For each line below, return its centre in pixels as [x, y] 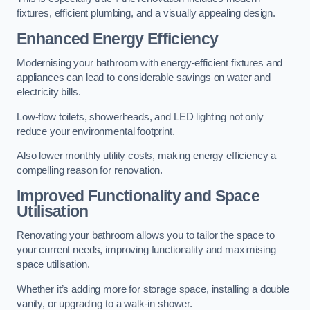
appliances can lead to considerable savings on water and [144, 78]
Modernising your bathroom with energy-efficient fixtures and [150, 63]
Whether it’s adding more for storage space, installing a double [153, 289]
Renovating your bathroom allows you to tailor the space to [146, 236]
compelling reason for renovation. [90, 171]
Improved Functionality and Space [138, 195]
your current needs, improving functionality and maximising [146, 250]
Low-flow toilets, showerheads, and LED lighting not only [140, 117]
